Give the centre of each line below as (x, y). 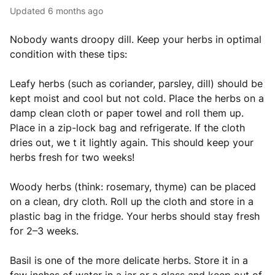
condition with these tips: (70, 54)
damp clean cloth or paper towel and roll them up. (127, 113)
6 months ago (76, 11)
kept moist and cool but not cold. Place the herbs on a (137, 98)
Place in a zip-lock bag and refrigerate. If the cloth (127, 128)
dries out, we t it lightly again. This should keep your (132, 142)
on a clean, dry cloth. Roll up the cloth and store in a (132, 201)
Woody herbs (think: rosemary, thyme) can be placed (133, 187)
